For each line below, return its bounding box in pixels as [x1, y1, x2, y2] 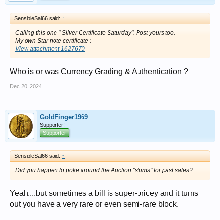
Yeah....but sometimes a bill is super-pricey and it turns [10, 189, 198, 197]
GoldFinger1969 [40, 113, 88, 121]
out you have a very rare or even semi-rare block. [10, 200, 179, 208]
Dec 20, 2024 [10, 83, 42, 89]
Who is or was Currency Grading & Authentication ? [10, 67, 188, 76]
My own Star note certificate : [15, 37, 91, 44]
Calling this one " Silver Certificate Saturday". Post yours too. [15, 29, 175, 36]
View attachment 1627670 [15, 45, 85, 52]
